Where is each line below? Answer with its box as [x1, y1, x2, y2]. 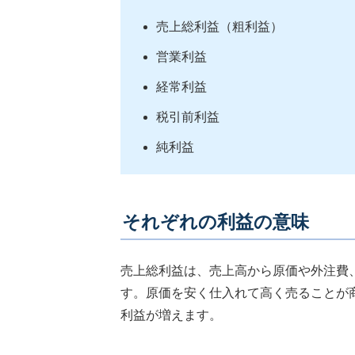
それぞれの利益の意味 [122, 212, 309, 232]
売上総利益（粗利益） [156, 20, 283, 33]
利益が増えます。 [120, 308, 222, 322]
